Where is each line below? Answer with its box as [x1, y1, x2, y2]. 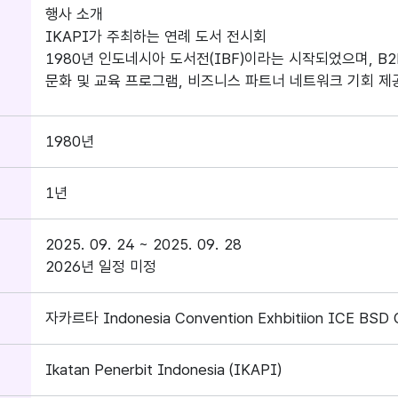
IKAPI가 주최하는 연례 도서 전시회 [45, 28, 267, 45]
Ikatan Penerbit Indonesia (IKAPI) [45, 361, 283, 378]
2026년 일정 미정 [45, 258, 157, 275]
